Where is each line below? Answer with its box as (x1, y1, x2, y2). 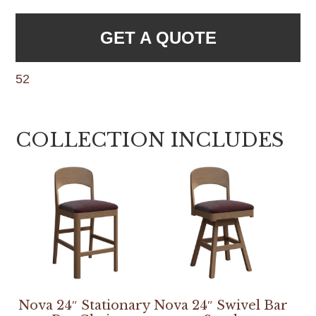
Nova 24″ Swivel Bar (153, 298, 288, 314)
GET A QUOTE (99, 28, 217, 47)
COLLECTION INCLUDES (16, 128, 284, 152)
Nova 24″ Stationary (18, 298, 150, 314)
